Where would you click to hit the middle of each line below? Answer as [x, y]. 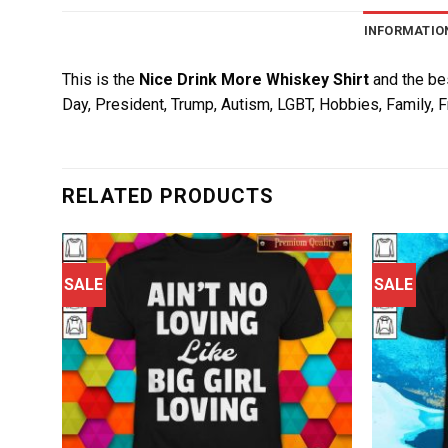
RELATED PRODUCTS [168, 195]
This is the [100, 79]
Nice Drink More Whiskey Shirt [254, 79]
